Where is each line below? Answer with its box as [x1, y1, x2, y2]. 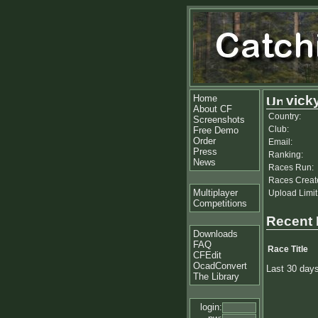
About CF [193, 104, 232, 114]
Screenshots [193, 114, 245, 125]
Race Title [268, 244, 308, 255]
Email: [268, 137, 292, 147]
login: [200, 302, 222, 312]
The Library [193, 271, 239, 282]
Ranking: [268, 150, 303, 160]
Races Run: [268, 163, 314, 172]
